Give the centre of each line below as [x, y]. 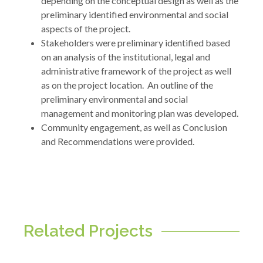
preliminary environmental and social [114, 99]
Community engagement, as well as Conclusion [134, 127]
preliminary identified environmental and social [135, 14]
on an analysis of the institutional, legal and [126, 57]
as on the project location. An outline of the [127, 85]
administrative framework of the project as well [136, 71]
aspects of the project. [86, 28]
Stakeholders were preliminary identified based [136, 43]
